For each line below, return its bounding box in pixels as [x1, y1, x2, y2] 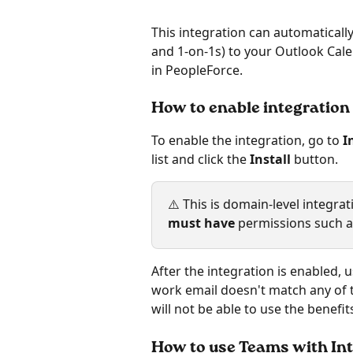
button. [294, 150, 338, 169]
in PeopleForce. [151, 61, 243, 79]
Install [250, 150, 294, 169]
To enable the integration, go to [151, 132, 343, 150]
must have [168, 214, 235, 232]
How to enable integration [151, 101, 350, 117]
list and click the [151, 150, 250, 169]
